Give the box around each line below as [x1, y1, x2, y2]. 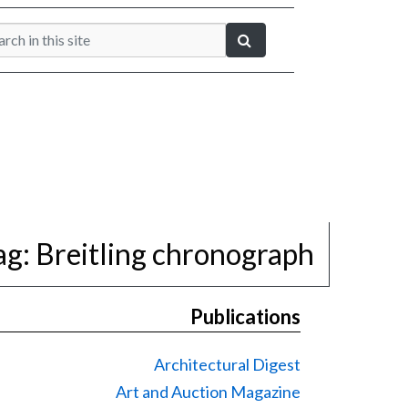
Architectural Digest [154, 354, 301, 374]
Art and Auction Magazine [116, 382, 301, 402]
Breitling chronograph [36, 236, 314, 271]
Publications [190, 304, 301, 329]
